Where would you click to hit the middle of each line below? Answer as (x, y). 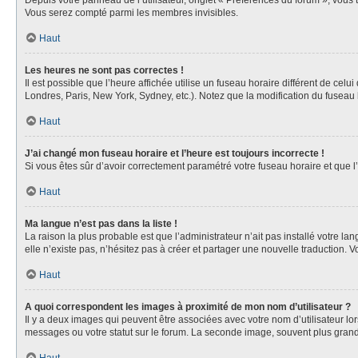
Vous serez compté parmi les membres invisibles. (131, 13)
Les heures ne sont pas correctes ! (104, 70)
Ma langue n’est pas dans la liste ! (101, 224)
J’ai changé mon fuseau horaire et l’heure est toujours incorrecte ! (175, 153)
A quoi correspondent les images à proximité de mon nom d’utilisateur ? (188, 307)
